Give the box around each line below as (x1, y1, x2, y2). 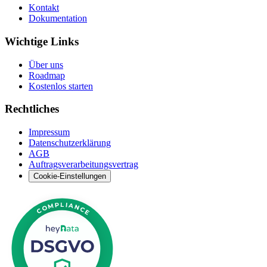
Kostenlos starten (29, 80, 93, 91)
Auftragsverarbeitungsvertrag (29, 159, 138, 170)
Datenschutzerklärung (29, 138, 111, 148)
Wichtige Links (5, 35, 79, 48)
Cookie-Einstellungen (33, 172, 106, 181)
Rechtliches (5, 103, 59, 116)
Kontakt (29, 2, 59, 13)
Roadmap (29, 70, 65, 80)
